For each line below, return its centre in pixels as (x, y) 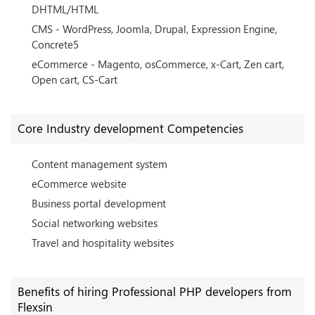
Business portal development (99, 203)
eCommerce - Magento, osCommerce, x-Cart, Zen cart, (158, 64)
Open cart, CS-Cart (75, 79)
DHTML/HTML (65, 9)
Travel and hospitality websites (103, 243)
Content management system (99, 164)
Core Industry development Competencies (130, 128)
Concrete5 (55, 44)
